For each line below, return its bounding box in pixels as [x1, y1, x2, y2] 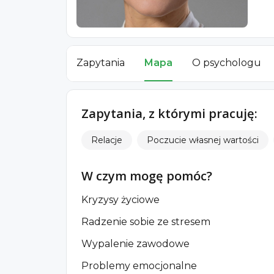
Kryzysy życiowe [81, 193, 160, 206]
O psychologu [192, 56, 261, 68]
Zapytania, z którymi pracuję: [81, 105, 257, 122]
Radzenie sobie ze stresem [81, 215, 210, 228]
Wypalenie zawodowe [81, 237, 190, 250]
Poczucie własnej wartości [147, 134, 259, 146]
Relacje [91, 134, 122, 146]
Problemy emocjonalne [81, 259, 197, 272]
